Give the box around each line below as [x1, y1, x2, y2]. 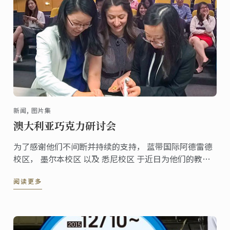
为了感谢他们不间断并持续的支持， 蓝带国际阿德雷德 [13, 140, 213, 153]
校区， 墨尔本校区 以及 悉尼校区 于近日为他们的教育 [13, 152, 211, 165]
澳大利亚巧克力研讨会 [13, 118, 117, 133]
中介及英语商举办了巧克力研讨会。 [13, 165, 145, 178]
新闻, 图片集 [13, 106, 52, 115]
